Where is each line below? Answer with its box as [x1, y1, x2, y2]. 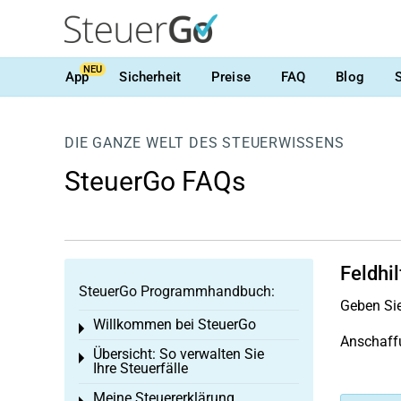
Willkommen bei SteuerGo [93, 316, 256, 333]
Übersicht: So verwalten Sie [93, 346, 264, 363]
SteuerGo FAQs [64, 166, 245, 197]
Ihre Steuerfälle [93, 360, 188, 377]
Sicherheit [119, 68, 181, 85]
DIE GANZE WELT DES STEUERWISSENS [64, 134, 345, 151]
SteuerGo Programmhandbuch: [79, 283, 275, 300]
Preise [210, 68, 251, 85]
